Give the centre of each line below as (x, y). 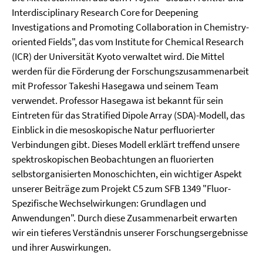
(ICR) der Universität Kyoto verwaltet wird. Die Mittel (118, 56)
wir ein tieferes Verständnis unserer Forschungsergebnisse (130, 232)
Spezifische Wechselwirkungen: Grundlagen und (109, 203)
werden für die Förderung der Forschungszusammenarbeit (130, 71)
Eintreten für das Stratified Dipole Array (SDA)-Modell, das (128, 115)
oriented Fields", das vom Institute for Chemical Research (128, 42)
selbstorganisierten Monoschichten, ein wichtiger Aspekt (127, 174)
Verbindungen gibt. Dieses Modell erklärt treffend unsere (126, 144)
